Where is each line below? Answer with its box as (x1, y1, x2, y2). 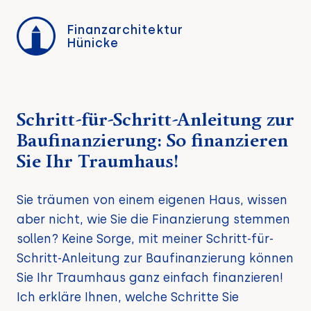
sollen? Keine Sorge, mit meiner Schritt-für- (17, 231, 274, 246)
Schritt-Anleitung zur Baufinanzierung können (17, 251, 294, 265)
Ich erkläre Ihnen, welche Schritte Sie (17, 289, 239, 304)
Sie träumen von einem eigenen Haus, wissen (17, 192, 287, 207)
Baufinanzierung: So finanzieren (17, 133, 288, 151)
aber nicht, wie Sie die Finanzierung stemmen (17, 212, 290, 226)
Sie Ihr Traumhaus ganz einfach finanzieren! (17, 270, 283, 285)
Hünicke (67, 35, 119, 50)
